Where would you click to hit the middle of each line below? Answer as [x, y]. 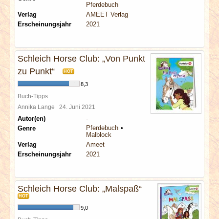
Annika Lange [38, 107]
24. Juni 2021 [79, 107]
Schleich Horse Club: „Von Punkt [81, 59]
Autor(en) [32, 119]
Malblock [99, 135]
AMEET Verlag [107, 14]
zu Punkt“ [36, 71]
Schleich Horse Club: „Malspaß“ [80, 189]
